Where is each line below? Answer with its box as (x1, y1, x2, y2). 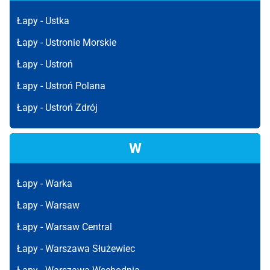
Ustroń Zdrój (45, 102, 98, 113)
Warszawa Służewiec (45, 243, 135, 254)
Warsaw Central (45, 221, 112, 233)
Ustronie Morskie (45, 37, 116, 48)
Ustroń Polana (45, 80, 105, 92)
